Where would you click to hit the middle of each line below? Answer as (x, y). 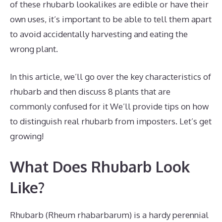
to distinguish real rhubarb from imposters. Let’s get (111, 121)
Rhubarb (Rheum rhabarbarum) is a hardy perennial (109, 215)
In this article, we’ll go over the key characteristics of (111, 76)
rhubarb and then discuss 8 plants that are (90, 91)
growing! (27, 136)
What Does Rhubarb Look (100, 166)
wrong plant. (34, 49)
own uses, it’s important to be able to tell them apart (111, 19)
